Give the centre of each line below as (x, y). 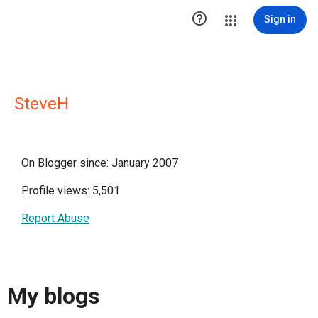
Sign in (280, 19)
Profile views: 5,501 (71, 191)
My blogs (54, 296)
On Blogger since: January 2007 (100, 163)
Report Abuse (55, 218)
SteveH (42, 104)
